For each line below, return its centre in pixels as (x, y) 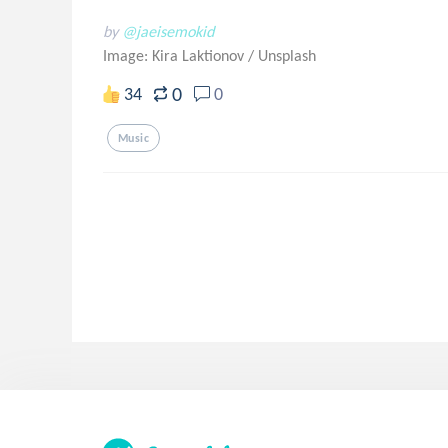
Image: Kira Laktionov (175, 55)
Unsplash (287, 55)
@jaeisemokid (168, 31)
